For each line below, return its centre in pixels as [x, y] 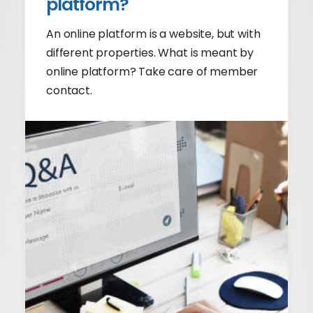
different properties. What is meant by [150, 53]
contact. [69, 90]
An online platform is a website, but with [153, 34]
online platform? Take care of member [152, 72]
